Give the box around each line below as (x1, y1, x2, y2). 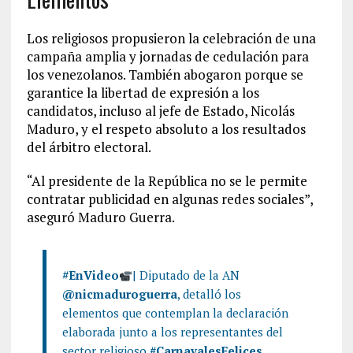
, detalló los (176, 286, 241, 302)
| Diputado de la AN (132, 267, 240, 283)
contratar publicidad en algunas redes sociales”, (26, 190, 313, 208)
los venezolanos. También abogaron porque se (26, 65, 303, 84)
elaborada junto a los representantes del (61, 324, 283, 340)
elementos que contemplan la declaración (61, 305, 288, 321)
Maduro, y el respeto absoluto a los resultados (26, 120, 306, 138)
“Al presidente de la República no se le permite (26, 172, 307, 190)
